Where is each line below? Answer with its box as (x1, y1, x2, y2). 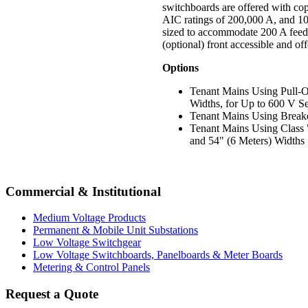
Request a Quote (5, 286, 98, 301)
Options (162, 61, 199, 74)
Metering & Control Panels (33, 261, 150, 274)
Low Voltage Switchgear (33, 236, 141, 249)
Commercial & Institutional (5, 184, 161, 199)
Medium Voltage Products (33, 212, 146, 224)
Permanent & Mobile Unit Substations (33, 224, 198, 236)
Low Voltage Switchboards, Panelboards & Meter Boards (33, 249, 283, 261)
